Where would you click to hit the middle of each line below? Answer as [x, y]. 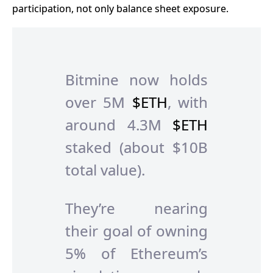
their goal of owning [136, 231]
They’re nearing [136, 208]
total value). [105, 169]
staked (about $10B [136, 147]
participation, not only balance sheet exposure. [120, 9]
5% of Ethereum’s [136, 253]
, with [188, 102]
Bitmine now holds [136, 79]
